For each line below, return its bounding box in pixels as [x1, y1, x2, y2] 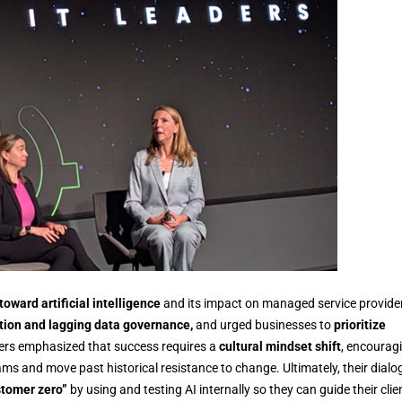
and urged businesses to [196, 317, 334, 332]
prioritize [334, 317, 386, 332]
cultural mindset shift [219, 338, 341, 354]
